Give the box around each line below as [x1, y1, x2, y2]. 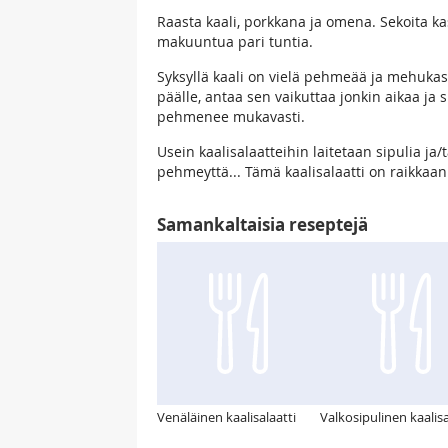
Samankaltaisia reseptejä [157, 213, 368, 237]
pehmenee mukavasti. [157, 107, 305, 127]
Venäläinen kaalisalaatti [157, 408, 296, 427]
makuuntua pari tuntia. [157, 32, 313, 52]
